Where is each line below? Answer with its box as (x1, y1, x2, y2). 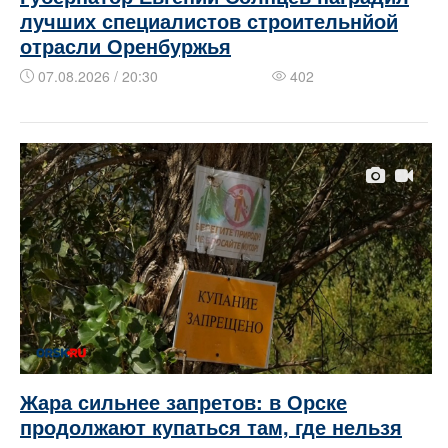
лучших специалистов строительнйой (20, 6, 398, 36)
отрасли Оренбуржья (20, 31, 231, 61)
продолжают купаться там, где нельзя (20, 411, 402, 441)
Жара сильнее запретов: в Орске (20, 386, 347, 416)
